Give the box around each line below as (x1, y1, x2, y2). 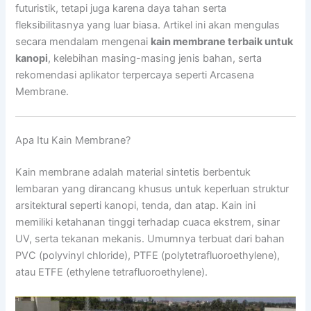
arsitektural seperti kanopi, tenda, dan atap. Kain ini (15, 199, 256, 212)
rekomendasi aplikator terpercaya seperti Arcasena (15, 68, 255, 81)
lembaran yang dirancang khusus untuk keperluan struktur (15, 183, 289, 196)
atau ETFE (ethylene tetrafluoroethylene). (15, 266, 208, 279)
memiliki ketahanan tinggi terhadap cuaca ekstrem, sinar (15, 216, 280, 229)
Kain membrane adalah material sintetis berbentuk (15, 166, 251, 179)
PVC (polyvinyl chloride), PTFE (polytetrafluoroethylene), (15, 249, 280, 262)
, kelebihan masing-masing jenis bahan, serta (48, 51, 262, 65)
